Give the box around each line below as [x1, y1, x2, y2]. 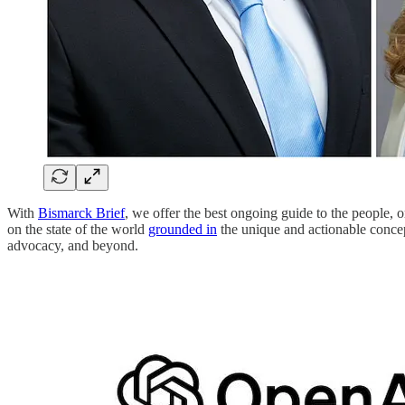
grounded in [148, 221, 217, 237]
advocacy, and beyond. [7, 237, 138, 253]
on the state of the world [7, 221, 148, 237]
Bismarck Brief [38, 204, 125, 221]
